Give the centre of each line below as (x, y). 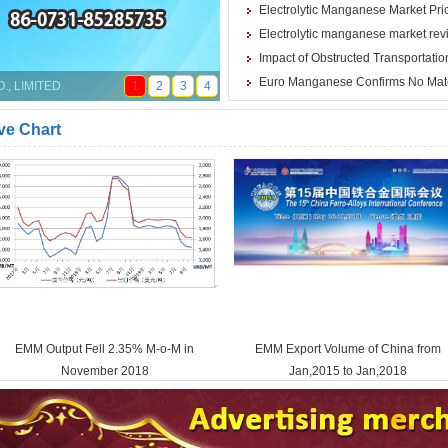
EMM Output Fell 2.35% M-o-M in (104, 349)
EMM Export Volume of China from (347, 349)
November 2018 (104, 371)
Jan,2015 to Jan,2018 (347, 371)
